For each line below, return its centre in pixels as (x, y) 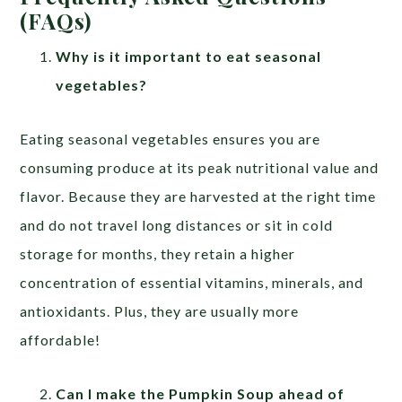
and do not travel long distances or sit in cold (177, 224)
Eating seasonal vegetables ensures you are (170, 138)
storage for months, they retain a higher (158, 253)
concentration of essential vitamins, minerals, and (192, 282)
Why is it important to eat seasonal (189, 56)
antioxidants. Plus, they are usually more (160, 310)
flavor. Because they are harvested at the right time (198, 196)
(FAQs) (56, 20)
